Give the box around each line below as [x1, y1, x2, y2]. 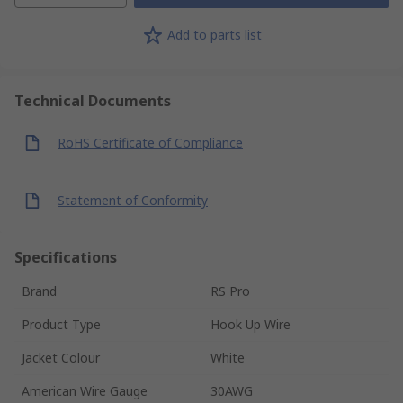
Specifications [14, 246, 117, 267]
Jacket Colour [22, 348, 100, 366]
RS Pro [210, 282, 250, 300]
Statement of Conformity [58, 192, 208, 210]
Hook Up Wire [210, 315, 291, 333]
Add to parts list [166, 26, 262, 44]
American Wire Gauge [22, 381, 148, 399]
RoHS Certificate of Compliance [58, 134, 243, 152]
